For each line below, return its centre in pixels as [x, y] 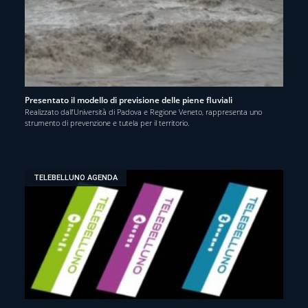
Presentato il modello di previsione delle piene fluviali [129, 100]
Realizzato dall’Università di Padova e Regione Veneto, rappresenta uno [143, 111]
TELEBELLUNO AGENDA [76, 178]
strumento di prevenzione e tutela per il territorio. [107, 122]
